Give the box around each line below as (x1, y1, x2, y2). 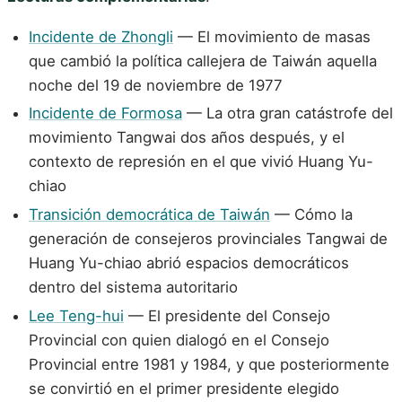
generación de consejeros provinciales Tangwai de (29, 230, 388, 249)
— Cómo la (270, 205, 353, 224)
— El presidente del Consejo (124, 307, 330, 326)
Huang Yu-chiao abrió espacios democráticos (29, 254, 349, 273)
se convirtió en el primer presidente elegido (29, 380, 339, 398)
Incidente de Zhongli (29, 27, 173, 46)
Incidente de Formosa (29, 104, 182, 123)
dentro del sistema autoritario (29, 278, 238, 297)
